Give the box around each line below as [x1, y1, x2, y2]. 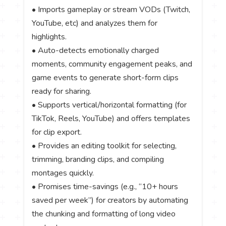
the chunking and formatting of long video [32, 208, 176, 220]
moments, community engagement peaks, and [32, 59, 193, 70]
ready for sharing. [32, 86, 94, 97]
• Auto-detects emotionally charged [32, 45, 159, 56]
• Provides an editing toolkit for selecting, [32, 140, 177, 152]
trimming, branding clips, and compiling [32, 154, 164, 165]
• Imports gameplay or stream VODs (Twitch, [32, 4, 191, 16]
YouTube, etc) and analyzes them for [32, 18, 158, 29]
